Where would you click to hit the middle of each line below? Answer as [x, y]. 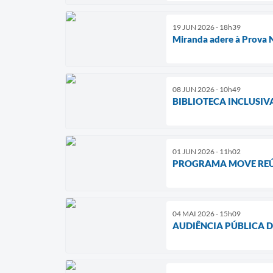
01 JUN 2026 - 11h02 [207, 151]
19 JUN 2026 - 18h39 [207, 27]
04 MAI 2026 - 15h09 [207, 213]
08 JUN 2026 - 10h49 [207, 89]
